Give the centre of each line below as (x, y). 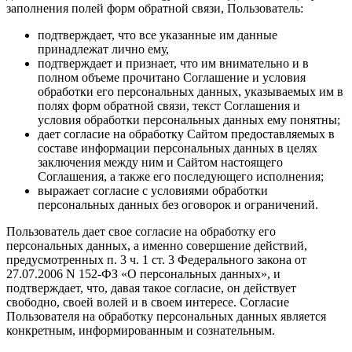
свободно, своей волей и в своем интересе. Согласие (148, 302)
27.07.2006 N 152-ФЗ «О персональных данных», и (143, 273)
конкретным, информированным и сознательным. (141, 330)
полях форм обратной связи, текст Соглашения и (169, 105)
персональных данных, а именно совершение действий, (157, 245)
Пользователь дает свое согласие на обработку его (141, 231)
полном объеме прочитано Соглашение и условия (172, 77)
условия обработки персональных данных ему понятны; (189, 119)
